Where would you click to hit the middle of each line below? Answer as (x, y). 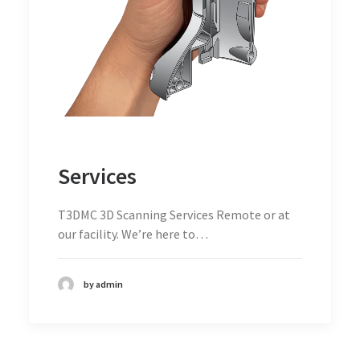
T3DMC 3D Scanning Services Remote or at (174, 214)
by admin (103, 284)
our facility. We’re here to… (133, 233)
